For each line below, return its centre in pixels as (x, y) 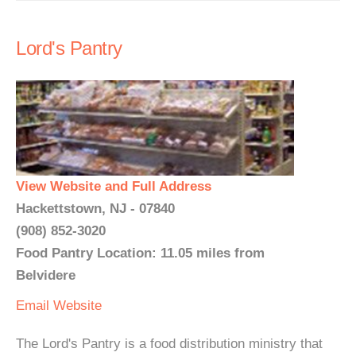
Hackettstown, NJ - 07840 (95, 209)
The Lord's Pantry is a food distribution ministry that (169, 344)
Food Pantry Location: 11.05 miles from (140, 253)
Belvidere (46, 275)
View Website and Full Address (114, 186)
